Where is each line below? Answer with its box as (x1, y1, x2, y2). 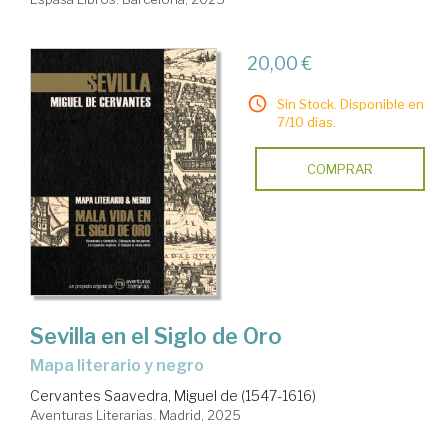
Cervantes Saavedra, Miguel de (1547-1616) (30, 387, 316, 405)
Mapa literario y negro (44, 356, 204, 376)
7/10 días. (276, 113, 336, 130)
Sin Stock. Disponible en (276, 95, 424, 112)
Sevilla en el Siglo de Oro (30, 323, 282, 350)
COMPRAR (306, 160, 373, 177)
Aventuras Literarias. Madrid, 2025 (30, 407, 241, 424)
